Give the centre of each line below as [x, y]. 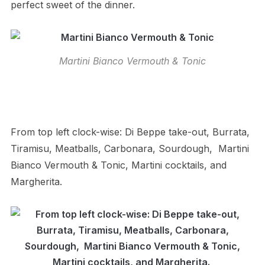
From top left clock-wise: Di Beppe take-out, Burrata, [130, 132]
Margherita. [36, 182]
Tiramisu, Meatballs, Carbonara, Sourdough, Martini [130, 148]
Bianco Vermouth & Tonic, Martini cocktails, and [118, 165]
